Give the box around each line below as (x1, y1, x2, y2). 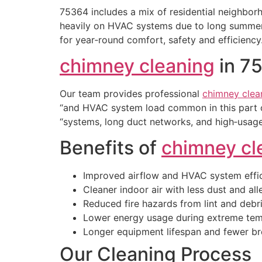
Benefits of (60, 136, 161, 160)
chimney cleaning (60, 54, 215, 78)
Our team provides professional (60, 88, 202, 100)
